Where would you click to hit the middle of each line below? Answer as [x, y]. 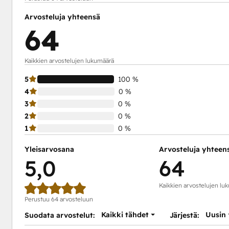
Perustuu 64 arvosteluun [59, 199]
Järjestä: [185, 215]
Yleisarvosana [49, 149]
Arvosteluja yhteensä [62, 17]
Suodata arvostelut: [59, 215]
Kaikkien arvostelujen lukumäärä [69, 61]
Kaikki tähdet [125, 215]
